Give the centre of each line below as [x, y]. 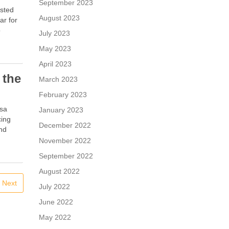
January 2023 [61, 110]
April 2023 [55, 64]
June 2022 [56, 202]
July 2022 [54, 187]
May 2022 [55, 217]
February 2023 [63, 95]
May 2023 [55, 49]
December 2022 [65, 125]
